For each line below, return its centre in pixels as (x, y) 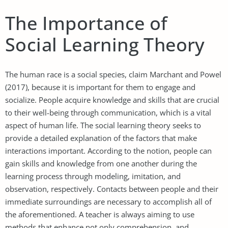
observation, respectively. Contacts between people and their (112, 189)
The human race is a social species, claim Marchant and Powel (113, 74)
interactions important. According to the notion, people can (108, 150)
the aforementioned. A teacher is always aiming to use (100, 214)
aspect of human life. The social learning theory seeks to (103, 125)
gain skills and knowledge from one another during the (101, 163)
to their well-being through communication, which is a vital (108, 112)
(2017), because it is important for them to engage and (100, 87)
